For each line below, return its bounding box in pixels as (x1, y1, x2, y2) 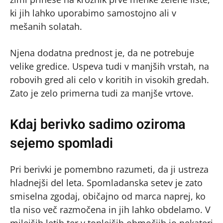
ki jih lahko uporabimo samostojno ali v (10, 6, 176, 19)
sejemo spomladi (10, 135, 113, 151)
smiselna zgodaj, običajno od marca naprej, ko (10, 190, 206, 202)
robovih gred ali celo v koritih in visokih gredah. (10, 73, 209, 86)
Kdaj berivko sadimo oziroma (10, 116, 186, 132)
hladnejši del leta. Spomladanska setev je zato (10, 176, 203, 189)
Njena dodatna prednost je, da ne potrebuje (10, 46, 194, 59)
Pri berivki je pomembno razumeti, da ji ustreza (10, 163, 209, 175)
